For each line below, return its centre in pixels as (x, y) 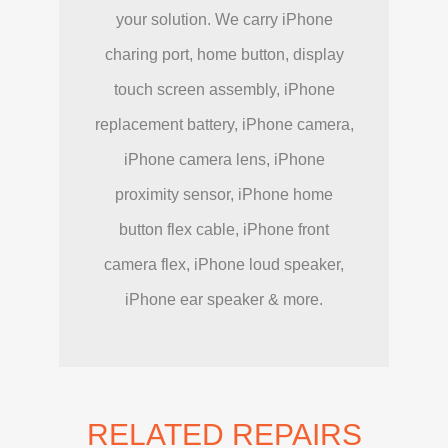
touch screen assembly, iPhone (224, 90)
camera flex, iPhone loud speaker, (224, 265)
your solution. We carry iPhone (224, 20)
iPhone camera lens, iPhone (224, 160)
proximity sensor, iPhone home (224, 195)
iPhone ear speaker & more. (224, 300)
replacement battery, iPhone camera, (224, 125)
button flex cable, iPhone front (224, 230)
